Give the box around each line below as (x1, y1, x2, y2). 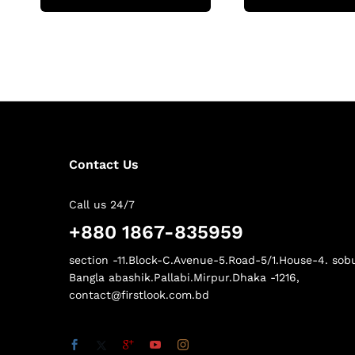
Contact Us (69, 157, 139, 173)
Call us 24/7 (69, 198, 135, 212)
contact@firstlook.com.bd (69, 288, 209, 302)
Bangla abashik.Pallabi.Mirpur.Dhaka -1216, (69, 271, 300, 284)
